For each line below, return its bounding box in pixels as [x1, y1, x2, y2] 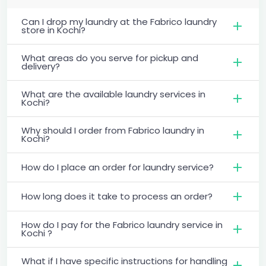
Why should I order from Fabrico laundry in [21, 123, 204, 137]
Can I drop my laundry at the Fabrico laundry [21, 15, 217, 28]
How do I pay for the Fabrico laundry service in [21, 218, 223, 231]
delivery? [21, 59, 60, 72]
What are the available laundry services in [21, 87, 205, 100]
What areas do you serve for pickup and [21, 51, 198, 64]
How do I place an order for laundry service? [21, 160, 214, 173]
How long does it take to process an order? [21, 189, 213, 202]
